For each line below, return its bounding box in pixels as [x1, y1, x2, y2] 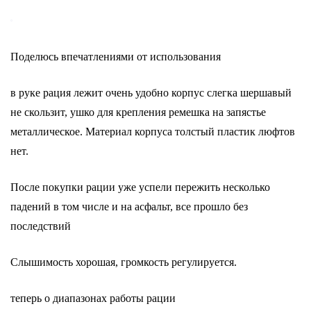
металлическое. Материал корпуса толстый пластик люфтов [10, 126, 295, 137]
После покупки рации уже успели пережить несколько [10, 181, 270, 193]
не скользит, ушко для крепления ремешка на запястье [10, 106, 266, 118]
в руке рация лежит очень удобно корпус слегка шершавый [10, 87, 292, 99]
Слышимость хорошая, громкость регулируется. [10, 256, 237, 268]
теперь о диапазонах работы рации [10, 292, 176, 304]
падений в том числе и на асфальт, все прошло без [10, 201, 248, 212]
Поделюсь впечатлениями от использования [10, 51, 221, 62]
